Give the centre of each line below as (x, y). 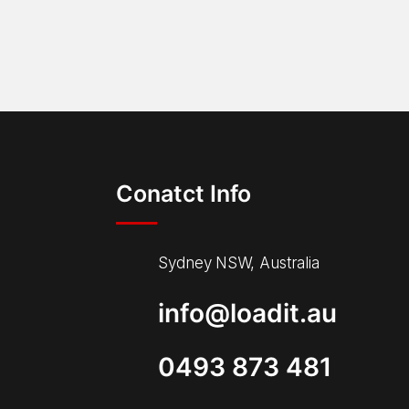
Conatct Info (184, 194)
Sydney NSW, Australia (239, 263)
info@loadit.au (247, 313)
